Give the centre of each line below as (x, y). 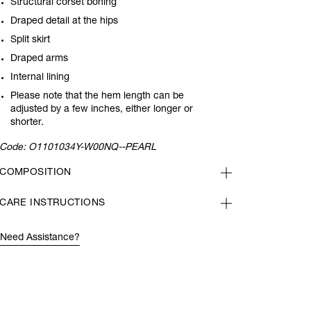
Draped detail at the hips (65, 22)
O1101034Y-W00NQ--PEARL (93, 148)
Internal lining (40, 78)
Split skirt (31, 40)
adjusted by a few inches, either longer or (102, 110)
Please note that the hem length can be (98, 96)
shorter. (27, 123)
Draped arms (41, 59)
